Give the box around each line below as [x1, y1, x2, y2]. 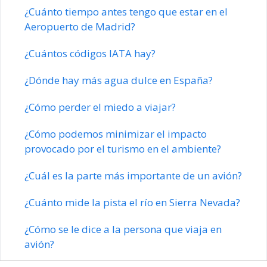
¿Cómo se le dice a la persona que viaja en [24, 222, 222, 236]
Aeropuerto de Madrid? [24, 19, 135, 33]
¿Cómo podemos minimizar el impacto [24, 126, 207, 141]
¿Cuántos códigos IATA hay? [24, 46, 156, 60]
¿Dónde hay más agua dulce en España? [24, 73, 213, 87]
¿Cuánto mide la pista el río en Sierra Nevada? [24, 195, 240, 209]
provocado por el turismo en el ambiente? [24, 141, 221, 156]
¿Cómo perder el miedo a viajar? [24, 100, 176, 114]
